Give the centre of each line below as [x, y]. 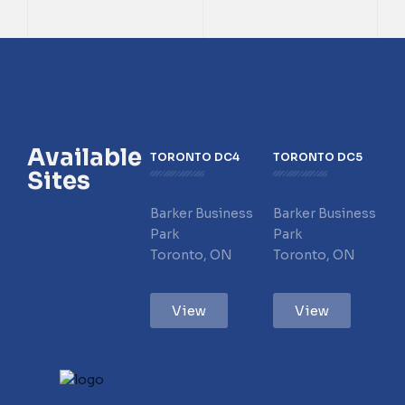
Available [85, 158]
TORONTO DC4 [195, 157]
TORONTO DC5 [318, 157]
